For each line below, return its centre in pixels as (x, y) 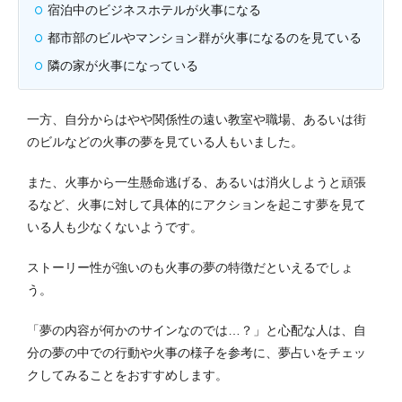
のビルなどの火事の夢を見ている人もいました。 (165, 141)
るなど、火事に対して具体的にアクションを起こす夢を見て (197, 204)
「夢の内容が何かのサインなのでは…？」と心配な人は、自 (197, 330)
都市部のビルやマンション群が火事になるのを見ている (205, 37)
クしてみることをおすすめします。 (127, 375)
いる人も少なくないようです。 (115, 227)
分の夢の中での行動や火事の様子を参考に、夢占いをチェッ (197, 352)
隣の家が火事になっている (123, 65)
